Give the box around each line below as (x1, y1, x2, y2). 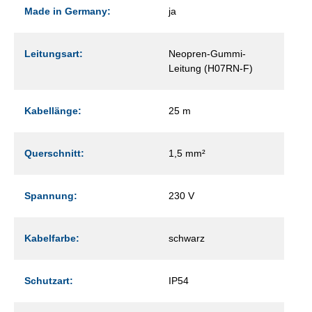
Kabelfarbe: (24, 232, 79, 244)
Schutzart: (24, 274, 73, 286)
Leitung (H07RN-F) (169, 62, 253, 74)
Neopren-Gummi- (169, 47, 246, 59)
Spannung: (24, 189, 77, 201)
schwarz (169, 232, 205, 244)
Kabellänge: (24, 104, 81, 116)
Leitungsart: (24, 47, 83, 59)
